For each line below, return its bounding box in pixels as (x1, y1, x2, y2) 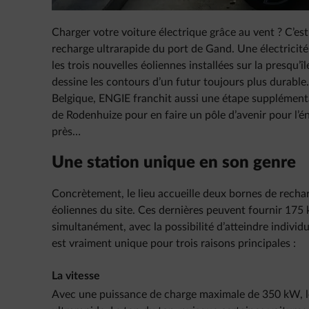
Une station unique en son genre (52, 154, 296, 171)
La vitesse (52, 270, 100, 281)
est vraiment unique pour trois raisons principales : (52, 238, 296, 249)
